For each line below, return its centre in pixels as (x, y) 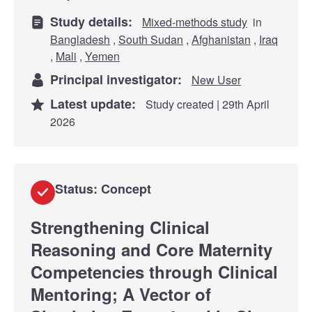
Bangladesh (80, 39)
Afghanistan (221, 39)
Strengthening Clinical (120, 227)
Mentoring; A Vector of (121, 294)
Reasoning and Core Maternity (151, 249)
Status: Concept (103, 188)
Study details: (95, 21)
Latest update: (96, 103)
